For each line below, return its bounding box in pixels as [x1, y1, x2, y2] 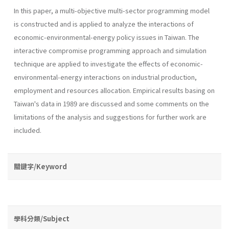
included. [14, 125, 41, 135]
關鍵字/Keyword [14, 161, 67, 171]
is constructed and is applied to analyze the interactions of [14, 18, 194, 29]
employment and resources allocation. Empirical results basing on [14, 85, 215, 95]
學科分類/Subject [14, 213, 70, 223]
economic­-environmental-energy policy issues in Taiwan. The [14, 32, 199, 42]
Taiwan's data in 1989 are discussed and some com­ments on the [14, 98, 209, 108]
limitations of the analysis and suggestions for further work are [14, 111, 207, 122]
